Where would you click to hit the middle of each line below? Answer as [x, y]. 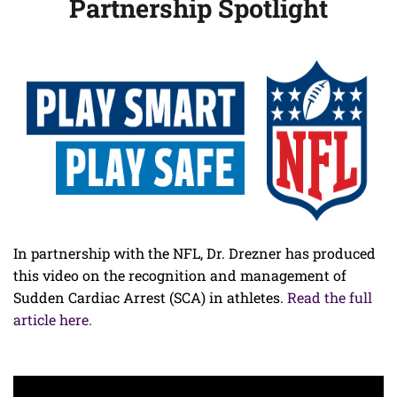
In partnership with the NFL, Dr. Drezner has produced [195, 253]
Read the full [330, 297]
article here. [53, 319]
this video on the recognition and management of [180, 275]
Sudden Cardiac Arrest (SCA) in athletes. [150, 297]
